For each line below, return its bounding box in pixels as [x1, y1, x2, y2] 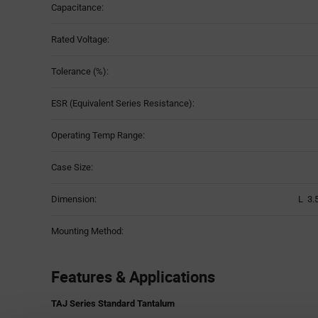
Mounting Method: [51, 225, 124, 236]
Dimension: [51, 193, 97, 204]
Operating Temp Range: [51, 129, 145, 141]
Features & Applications [51, 265, 215, 287]
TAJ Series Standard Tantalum [51, 297, 175, 309]
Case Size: [51, 161, 93, 172]
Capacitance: [51, 1, 104, 13]
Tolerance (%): [51, 65, 109, 77]
